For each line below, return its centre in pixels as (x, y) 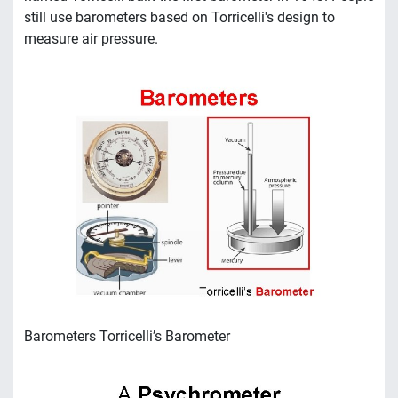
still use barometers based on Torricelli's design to (179, 17)
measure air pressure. (91, 38)
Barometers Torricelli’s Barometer (127, 337)
